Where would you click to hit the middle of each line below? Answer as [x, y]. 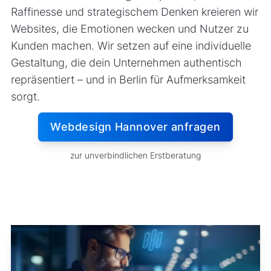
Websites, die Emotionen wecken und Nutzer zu [129, 28]
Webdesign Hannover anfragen [135, 127]
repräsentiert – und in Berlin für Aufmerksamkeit [128, 79]
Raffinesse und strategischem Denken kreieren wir [134, 11]
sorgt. [25, 96]
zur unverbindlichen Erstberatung [135, 155]
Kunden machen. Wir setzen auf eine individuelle [131, 45]
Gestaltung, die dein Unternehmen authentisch [126, 62]
